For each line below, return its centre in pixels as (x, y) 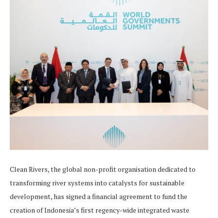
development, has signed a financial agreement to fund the (99, 197)
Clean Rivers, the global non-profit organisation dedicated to (103, 169)
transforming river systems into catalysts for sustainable (97, 183)
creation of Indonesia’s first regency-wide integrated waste (100, 210)
